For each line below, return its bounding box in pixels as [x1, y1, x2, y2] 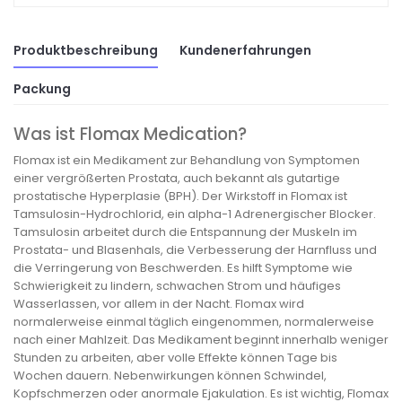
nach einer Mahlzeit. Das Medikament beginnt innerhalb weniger [13, 330, 389, 348]
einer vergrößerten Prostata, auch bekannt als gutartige [13, 169, 340, 187]
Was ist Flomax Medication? [13, 122, 247, 147]
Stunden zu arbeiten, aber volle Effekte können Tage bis [13, 348, 337, 366]
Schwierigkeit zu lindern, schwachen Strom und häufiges [13, 276, 341, 294]
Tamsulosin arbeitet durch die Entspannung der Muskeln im [13, 223, 357, 240]
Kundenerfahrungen [179, 40, 311, 59]
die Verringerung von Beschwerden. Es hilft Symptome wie [13, 258, 353, 276]
